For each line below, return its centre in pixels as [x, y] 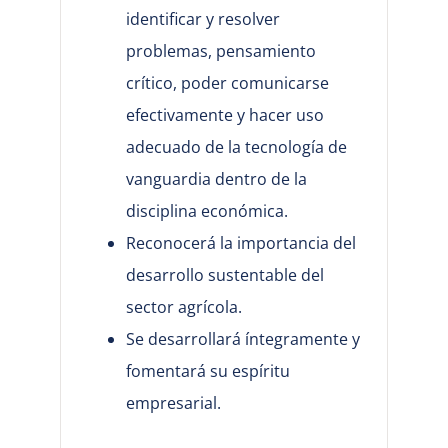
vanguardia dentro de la [216, 179]
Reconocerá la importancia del [240, 243]
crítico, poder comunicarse [227, 83]
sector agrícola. [183, 307]
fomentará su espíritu [207, 371]
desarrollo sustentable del [224, 275]
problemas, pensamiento [220, 51]
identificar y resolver [202, 19]
